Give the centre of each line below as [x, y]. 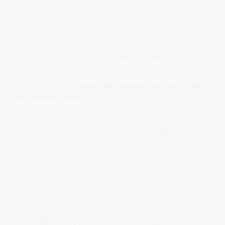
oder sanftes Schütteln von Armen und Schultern [109, 38]
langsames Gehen [50, 15]
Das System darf [48, 85]
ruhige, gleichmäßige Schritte [71, 27]
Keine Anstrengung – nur [64, 56]
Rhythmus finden [50, 96]
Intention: [35, 73]
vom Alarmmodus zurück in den [141, 85]
